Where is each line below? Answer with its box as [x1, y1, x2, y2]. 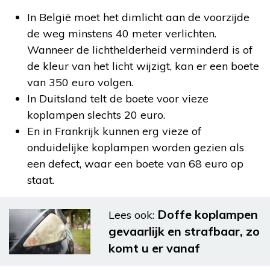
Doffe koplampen [157, 207, 258, 222]
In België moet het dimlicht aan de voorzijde [27, 10, 250, 25]
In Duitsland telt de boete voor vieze [27, 92, 209, 106]
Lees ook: [108, 208, 154, 222]
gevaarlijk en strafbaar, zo [108, 224, 260, 239]
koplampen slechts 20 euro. [27, 108, 165, 122]
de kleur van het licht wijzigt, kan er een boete [27, 59, 259, 74]
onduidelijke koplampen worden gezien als [27, 140, 244, 155]
